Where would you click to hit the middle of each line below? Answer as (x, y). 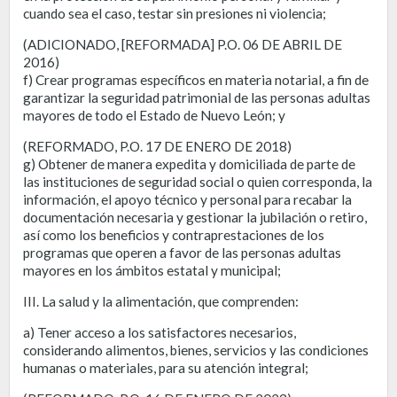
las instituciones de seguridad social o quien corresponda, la (198, 181)
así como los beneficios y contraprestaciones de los (174, 234)
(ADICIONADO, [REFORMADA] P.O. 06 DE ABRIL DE (183, 44)
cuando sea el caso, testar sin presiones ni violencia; (175, 13)
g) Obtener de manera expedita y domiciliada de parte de (189, 163)
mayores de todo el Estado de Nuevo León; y (154, 115)
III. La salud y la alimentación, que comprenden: (161, 301)
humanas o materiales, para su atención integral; (166, 367)
